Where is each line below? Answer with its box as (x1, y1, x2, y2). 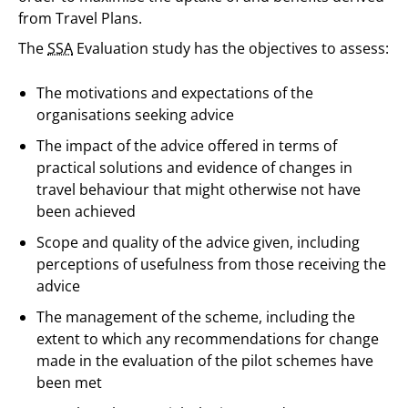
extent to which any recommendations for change (36, 329, 379, 349)
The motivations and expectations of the (36, 83, 313, 103)
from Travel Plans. (18, 8, 142, 28)
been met (36, 372, 102, 393)
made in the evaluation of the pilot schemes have (36, 351, 373, 371)
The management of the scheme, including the (36, 307, 355, 327)
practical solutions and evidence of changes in (36, 158, 352, 178)
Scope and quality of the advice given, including (36, 232, 360, 252)
